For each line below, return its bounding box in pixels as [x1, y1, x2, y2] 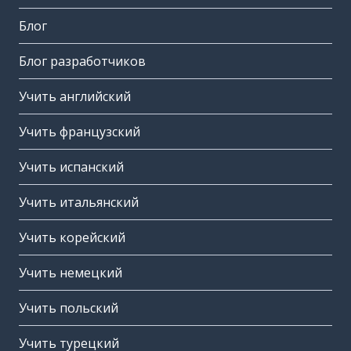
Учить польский [19, 299, 118, 317]
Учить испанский [19, 158, 124, 176]
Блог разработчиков [19, 52, 146, 71]
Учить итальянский [19, 194, 139, 212]
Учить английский [19, 88, 131, 106]
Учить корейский [19, 229, 125, 247]
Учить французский [19, 123, 140, 141]
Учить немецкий [19, 264, 122, 282]
